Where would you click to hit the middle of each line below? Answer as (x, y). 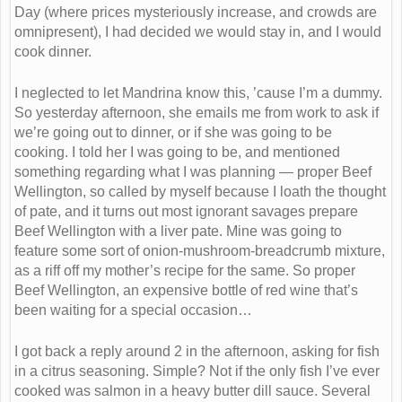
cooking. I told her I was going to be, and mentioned (177, 153)
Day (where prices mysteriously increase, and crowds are (196, 13)
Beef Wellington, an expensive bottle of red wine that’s (186, 291)
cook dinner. (53, 52)
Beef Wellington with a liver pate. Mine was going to (178, 232)
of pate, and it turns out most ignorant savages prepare (186, 212)
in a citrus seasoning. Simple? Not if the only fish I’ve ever (197, 371)
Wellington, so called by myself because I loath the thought (200, 192)
